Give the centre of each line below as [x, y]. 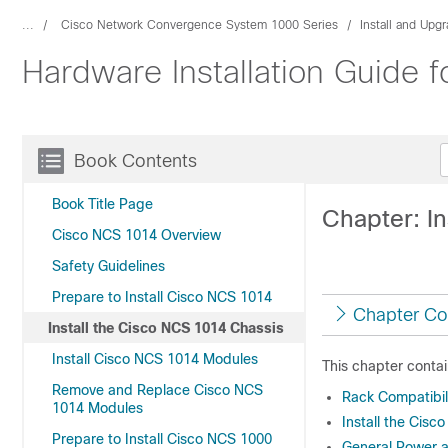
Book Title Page [102, 204]
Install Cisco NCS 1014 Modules [155, 359]
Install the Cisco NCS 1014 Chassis [166, 328]
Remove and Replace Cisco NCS [157, 390]
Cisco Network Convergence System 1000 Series [199, 25]
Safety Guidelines [108, 266]
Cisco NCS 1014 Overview [136, 235]
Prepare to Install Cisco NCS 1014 [162, 297]
